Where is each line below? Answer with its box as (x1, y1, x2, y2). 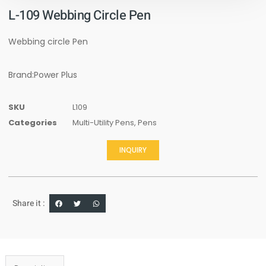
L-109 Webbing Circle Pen (8, 6, 150, 26)
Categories (8, 117, 57, 129)
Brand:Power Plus (8, 68, 77, 81)
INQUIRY (119, 145, 147, 156)
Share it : (12, 197, 45, 210)
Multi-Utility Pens (72, 117, 134, 129)
